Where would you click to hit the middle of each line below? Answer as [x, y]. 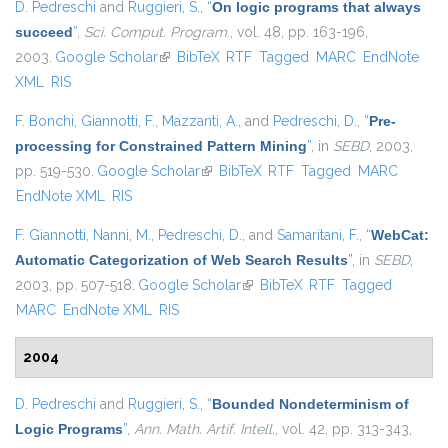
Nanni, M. [122, 235]
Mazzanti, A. [200, 121]
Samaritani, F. [318, 235]
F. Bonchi [44, 121]
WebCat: [400, 235]
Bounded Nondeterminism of [310, 404]
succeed [44, 32]
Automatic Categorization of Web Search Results [181, 260]
